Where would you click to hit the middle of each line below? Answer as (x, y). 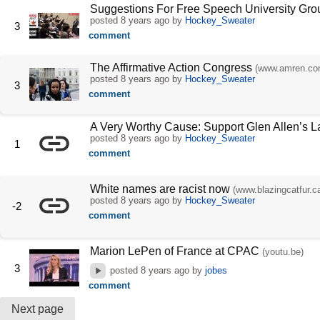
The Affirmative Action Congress (172, 68)
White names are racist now (161, 189)
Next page (37, 309)
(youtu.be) (282, 251)
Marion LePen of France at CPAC (174, 251)
